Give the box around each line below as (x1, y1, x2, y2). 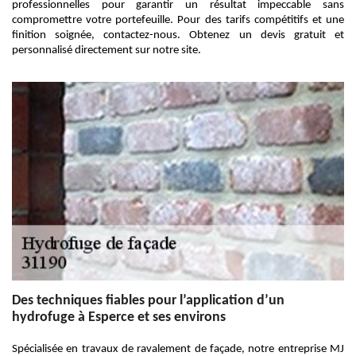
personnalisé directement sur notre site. (12, 44, 201, 56)
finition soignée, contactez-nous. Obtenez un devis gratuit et (12, 29, 344, 41)
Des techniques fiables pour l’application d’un (12, 293, 284, 308)
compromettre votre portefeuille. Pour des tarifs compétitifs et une (12, 14, 344, 26)
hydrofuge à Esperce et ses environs (12, 310, 226, 325)
